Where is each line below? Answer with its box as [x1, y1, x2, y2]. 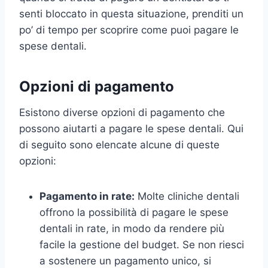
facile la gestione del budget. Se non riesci [39, 238, 244, 251]
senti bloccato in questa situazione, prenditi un [19, 7, 243, 20]
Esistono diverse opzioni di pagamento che [19, 106, 225, 118]
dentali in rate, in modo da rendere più [39, 222, 224, 234]
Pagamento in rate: [39, 190, 135, 202]
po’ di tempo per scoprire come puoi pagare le [19, 23, 239, 36]
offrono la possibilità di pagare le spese [39, 206, 229, 218]
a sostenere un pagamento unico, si [39, 254, 211, 267]
